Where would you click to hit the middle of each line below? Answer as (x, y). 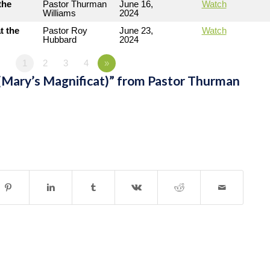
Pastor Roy (65, 30)
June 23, (136, 30)
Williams (59, 13)
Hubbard (60, 39)
